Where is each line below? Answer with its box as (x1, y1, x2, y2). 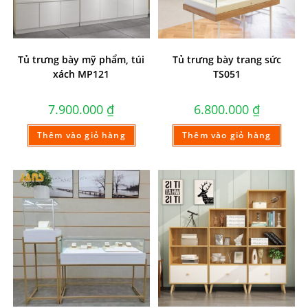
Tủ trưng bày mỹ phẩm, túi (18, 53, 145, 67)
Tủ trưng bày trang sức (172, 53, 281, 67)
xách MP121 (53, 67, 110, 81)
